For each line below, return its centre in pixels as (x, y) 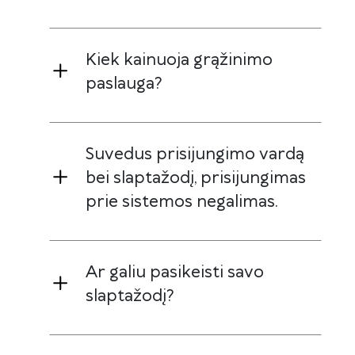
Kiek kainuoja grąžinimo (179, 60)
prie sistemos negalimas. (181, 202)
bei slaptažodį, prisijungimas (196, 178)
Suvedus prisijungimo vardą (195, 154)
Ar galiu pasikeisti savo (175, 272)
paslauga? (124, 84)
